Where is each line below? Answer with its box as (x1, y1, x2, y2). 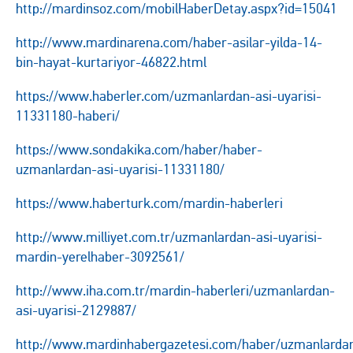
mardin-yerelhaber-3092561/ (16, 248, 184, 266)
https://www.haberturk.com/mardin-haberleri (16, 195, 283, 212)
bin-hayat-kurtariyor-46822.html (16, 54, 206, 71)
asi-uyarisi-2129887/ (16, 302, 136, 319)
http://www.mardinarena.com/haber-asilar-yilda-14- (16, 34, 322, 51)
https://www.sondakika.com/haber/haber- (16, 141, 262, 158)
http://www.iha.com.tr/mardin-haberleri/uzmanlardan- (16, 282, 335, 299)
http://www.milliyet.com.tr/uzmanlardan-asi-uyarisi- (16, 229, 322, 246)
